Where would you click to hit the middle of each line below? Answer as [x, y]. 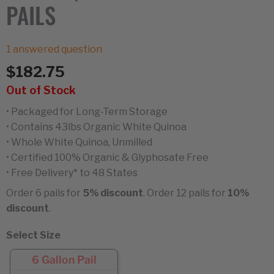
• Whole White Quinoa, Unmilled [79, 142]
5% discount [113, 193]
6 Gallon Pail [64, 259]
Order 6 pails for [44, 193]
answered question [57, 49]
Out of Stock [41, 90]
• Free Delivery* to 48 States [72, 172]
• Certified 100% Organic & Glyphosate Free [107, 157]
